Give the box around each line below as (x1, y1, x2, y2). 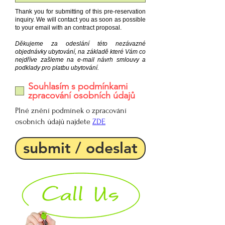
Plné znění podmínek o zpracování (15, 106, 127, 115)
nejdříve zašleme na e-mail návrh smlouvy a (15, 56, 146, 63)
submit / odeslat (23, 139, 138, 157)
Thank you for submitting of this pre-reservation (15, 8, 146, 15)
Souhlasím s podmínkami (28, 81, 128, 92)
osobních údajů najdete (15, 117, 92, 126)
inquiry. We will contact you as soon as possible (15, 16, 146, 23)
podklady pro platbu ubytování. (15, 64, 99, 71)
